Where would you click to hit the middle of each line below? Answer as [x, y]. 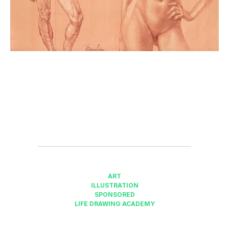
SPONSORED [114, 194]
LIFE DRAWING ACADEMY [114, 204]
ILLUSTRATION [114, 185]
